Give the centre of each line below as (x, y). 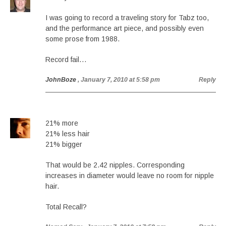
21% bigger (64, 144)
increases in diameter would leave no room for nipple (130, 176)
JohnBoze (61, 80)
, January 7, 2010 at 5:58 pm (119, 80)
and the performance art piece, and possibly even (125, 28)
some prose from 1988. (82, 39)
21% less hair (68, 134)
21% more (62, 123)
